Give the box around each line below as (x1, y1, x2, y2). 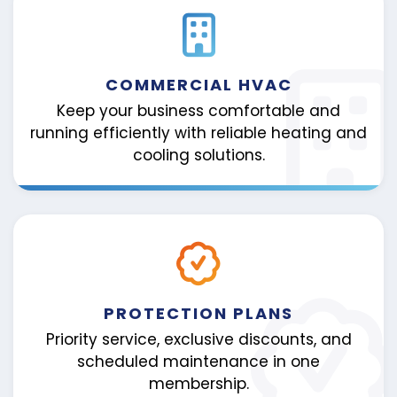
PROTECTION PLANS (104, 302, 293, 325)
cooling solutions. (132, 144, 265, 167)
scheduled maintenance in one (77, 350, 320, 372)
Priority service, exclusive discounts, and (45, 328, 352, 350)
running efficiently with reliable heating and (30, 122, 367, 144)
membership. (148, 372, 249, 394)
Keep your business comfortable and (57, 100, 340, 122)
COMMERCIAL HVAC (105, 74, 292, 97)
